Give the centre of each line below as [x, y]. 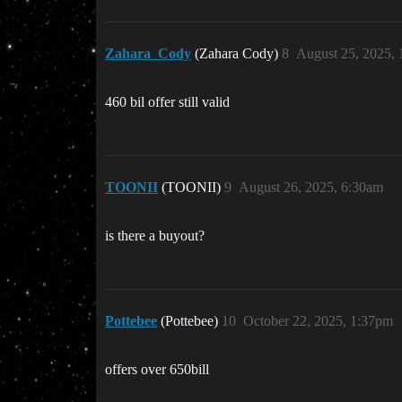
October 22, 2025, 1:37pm [318, 321]
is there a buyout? [155, 236]
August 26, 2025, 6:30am [311, 188]
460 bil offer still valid [167, 102]
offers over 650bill [157, 370]
